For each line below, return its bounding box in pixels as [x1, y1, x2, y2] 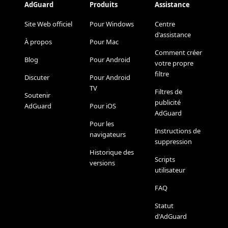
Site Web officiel [24, 19, 72, 29]
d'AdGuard [155, 212, 187, 221]
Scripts [155, 155, 175, 164]
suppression [155, 137, 192, 147]
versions [90, 158, 115, 168]
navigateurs [90, 130, 126, 139]
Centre [155, 19, 175, 29]
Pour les [90, 119, 114, 129]
